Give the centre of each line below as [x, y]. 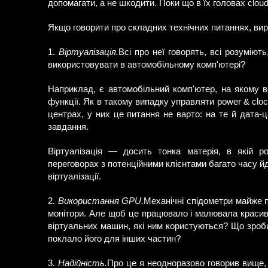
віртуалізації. [74, 176]
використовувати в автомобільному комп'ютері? [147, 65]
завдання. [68, 127]
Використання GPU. [101, 201]
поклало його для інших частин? [114, 239]
